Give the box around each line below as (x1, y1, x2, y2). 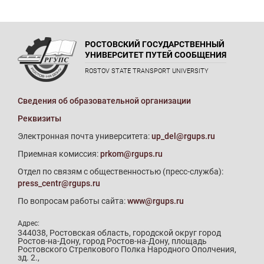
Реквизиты (18, 114, 61, 123)
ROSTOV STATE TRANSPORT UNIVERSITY (85, 67, 209, 75)
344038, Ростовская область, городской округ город (18, 228, 221, 237)
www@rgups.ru (127, 196, 184, 206)
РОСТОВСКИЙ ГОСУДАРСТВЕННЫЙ (85, 39, 225, 49)
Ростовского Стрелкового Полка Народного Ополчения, (18, 245, 236, 254)
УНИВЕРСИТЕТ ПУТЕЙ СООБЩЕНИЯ (85, 50, 226, 60)
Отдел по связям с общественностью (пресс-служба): (18, 167, 223, 176)
